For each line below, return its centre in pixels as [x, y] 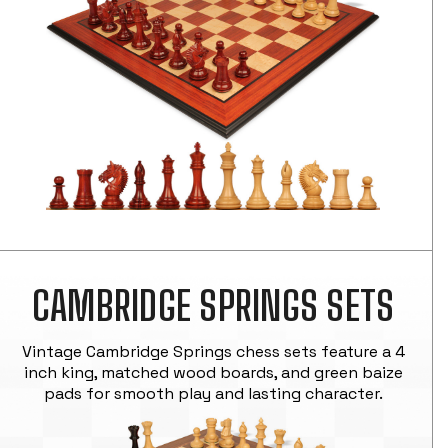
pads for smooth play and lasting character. [213, 394]
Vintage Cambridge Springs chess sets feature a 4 [213, 352]
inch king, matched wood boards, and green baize [213, 373]
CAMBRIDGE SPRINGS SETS [213, 306]
